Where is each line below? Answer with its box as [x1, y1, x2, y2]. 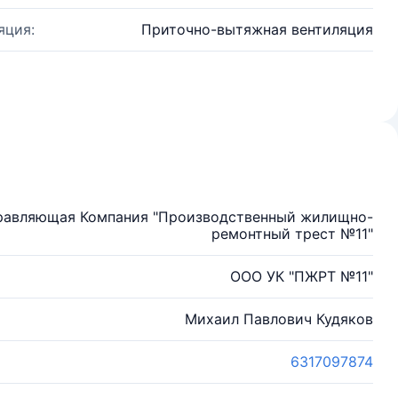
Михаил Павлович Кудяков [185, 310, 373, 328]
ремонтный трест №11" [211, 225, 373, 243]
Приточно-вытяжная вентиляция [141, 20, 373, 38]
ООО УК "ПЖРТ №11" [230, 267, 373, 285]
